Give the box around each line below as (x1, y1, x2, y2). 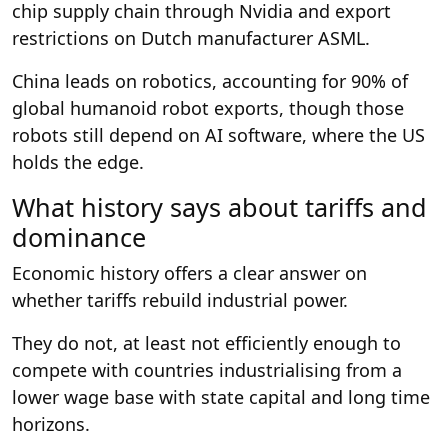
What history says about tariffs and (12, 189, 427, 224)
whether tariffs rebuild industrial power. (12, 287, 348, 312)
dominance (12, 219, 146, 254)
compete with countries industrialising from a (12, 357, 402, 382)
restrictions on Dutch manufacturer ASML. (12, 25, 370, 50)
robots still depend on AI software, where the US (12, 122, 425, 147)
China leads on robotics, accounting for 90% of (12, 68, 408, 93)
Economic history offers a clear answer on (12, 260, 367, 285)
